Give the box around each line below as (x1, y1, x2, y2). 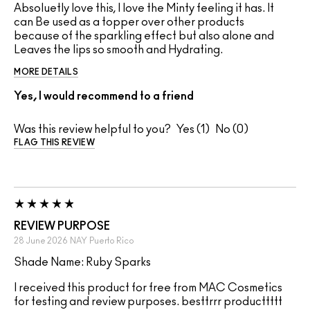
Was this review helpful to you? (14, 124, 171, 136)
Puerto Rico (89, 237, 134, 246)
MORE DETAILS (14, 68, 78, 77)
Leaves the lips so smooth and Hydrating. (14, 44, 223, 56)
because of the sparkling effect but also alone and (14, 30, 274, 42)
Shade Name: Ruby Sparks (14, 257, 151, 268)
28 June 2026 (14, 237, 68, 246)
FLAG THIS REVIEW (14, 138, 95, 147)
